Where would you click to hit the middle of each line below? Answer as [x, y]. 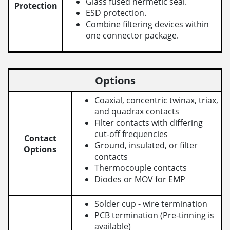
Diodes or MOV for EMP [140, 179]
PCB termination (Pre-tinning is [155, 215]
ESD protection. [116, 13]
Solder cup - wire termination [151, 204]
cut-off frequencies [131, 134]
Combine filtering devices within [148, 24]
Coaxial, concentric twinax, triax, [157, 100]
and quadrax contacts [137, 112]
